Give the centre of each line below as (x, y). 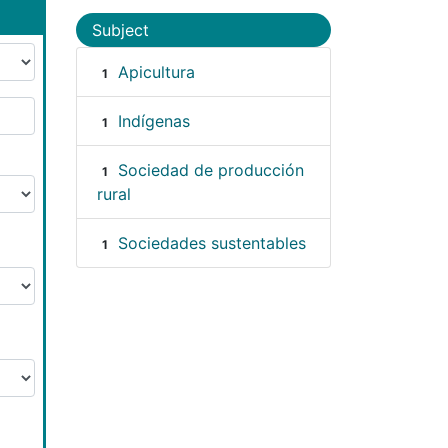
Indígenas (153, 120)
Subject (120, 29)
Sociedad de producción (210, 169)
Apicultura (156, 71)
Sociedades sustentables (211, 242)
